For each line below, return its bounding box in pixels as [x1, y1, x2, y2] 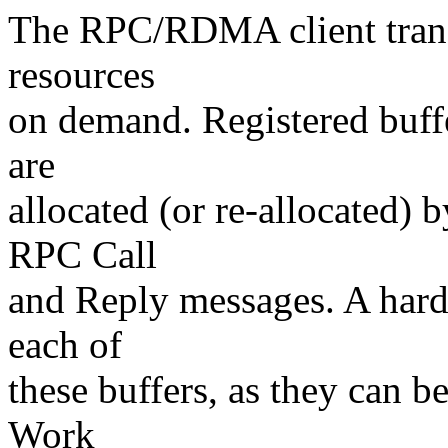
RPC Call [8, 233, 157, 277]
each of [8, 323, 122, 367]
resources [8, 53, 155, 97]
